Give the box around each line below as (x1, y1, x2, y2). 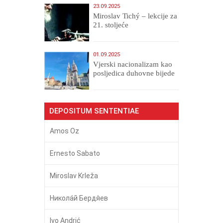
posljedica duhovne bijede (93, 69, 175, 77)
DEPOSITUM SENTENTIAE (49, 106, 139, 115)
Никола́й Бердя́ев (50, 194, 108, 202)
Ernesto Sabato (50, 149, 100, 157)
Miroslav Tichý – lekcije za (93, 11, 178, 20)
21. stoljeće (93, 20, 129, 29)
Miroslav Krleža (50, 171, 98, 180)
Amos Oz (50, 126, 79, 135)
